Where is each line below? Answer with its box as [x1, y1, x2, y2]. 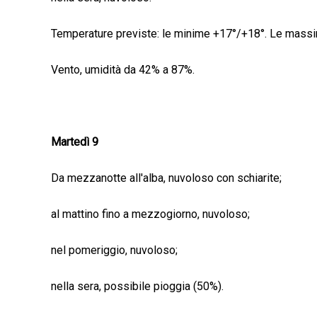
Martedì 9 [51, 135, 98, 149]
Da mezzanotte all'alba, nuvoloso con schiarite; [51, 171, 282, 185]
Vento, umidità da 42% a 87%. [51, 63, 195, 77]
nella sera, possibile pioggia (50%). [51, 279, 224, 294]
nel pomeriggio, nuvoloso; [51, 243, 178, 258]
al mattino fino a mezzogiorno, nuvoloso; [51, 207, 250, 221]
